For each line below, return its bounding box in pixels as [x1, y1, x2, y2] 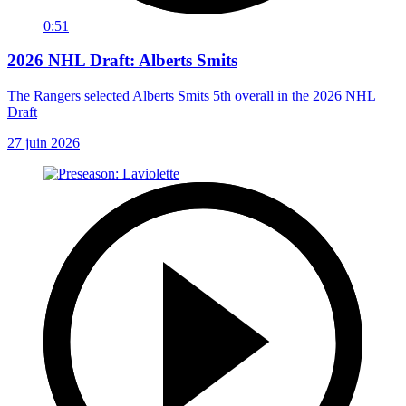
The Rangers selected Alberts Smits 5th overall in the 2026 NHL [7, 88, 376, 103]
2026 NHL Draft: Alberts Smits [7, 51, 237, 71]
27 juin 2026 [7, 135, 80, 150]
